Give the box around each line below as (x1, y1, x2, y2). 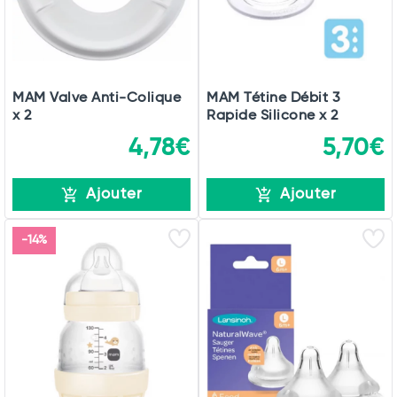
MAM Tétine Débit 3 (206, 90, 340, 106)
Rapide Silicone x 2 (206, 108, 339, 124)
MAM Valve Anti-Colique (12, 90, 181, 106)
